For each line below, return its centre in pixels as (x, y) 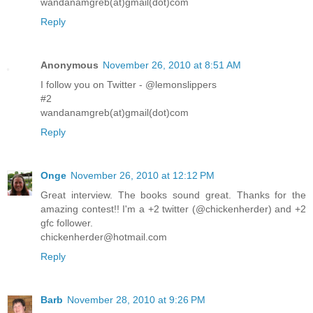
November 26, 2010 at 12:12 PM (143, 175)
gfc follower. (67, 223)
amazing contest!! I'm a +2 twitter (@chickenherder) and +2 (173, 209)
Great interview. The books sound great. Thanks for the (173, 195)
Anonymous (70, 65)
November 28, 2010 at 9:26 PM (136, 299)
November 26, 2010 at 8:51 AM (172, 65)
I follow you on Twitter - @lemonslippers (129, 84)
